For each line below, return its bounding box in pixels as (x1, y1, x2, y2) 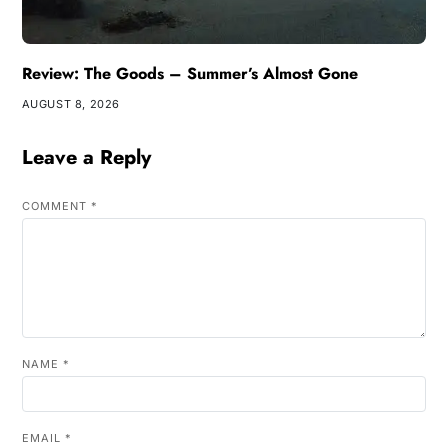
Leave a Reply (21, 143, 151, 173)
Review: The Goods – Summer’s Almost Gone (21, 62, 358, 86)
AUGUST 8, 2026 (21, 97, 120, 112)
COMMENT (21, 199, 91, 214)
